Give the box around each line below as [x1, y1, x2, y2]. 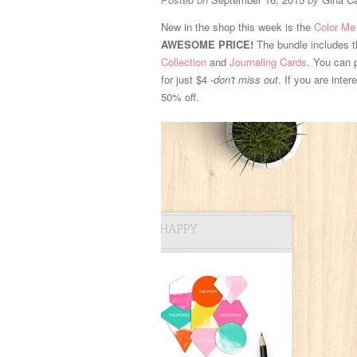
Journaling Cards [229, 54, 307, 69]
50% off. [161, 89, 202, 104]
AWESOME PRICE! [161, 37, 253, 52]
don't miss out [214, 72, 278, 87]
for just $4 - [161, 72, 214, 87]
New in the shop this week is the [161, 19, 314, 34]
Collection [161, 54, 206, 69]
